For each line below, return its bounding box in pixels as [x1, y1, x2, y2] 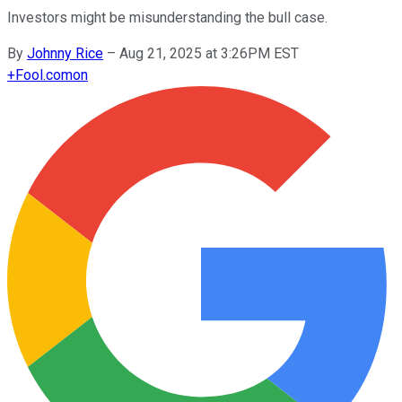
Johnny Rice [27, 44, 103, 62]
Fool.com [15, 66, 73, 83]
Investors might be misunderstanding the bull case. [7, 8, 328, 26]
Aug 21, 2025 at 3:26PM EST [119, 44, 299, 62]
